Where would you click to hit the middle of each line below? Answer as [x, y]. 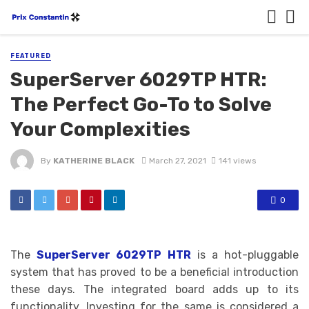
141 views [237, 160]
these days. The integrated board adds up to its [154, 290]
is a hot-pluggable [245, 255]
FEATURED [31, 56]
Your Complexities [100, 129]
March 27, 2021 [177, 160]
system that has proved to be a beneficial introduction [154, 272]
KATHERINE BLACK [94, 160]
